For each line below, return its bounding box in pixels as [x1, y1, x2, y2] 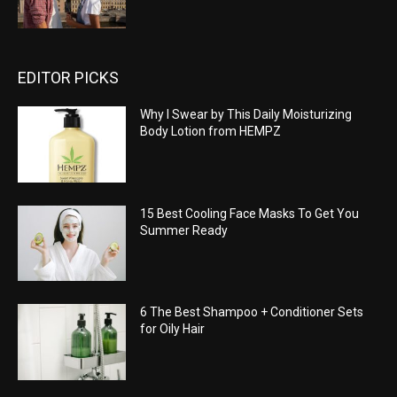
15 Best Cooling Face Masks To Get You [140, 206, 360, 221]
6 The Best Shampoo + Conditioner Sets [140, 305, 364, 320]
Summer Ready [140, 222, 229, 237]
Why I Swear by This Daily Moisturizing [140, 107, 353, 122]
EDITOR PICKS [18, 68, 119, 88]
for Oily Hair [140, 322, 206, 337]
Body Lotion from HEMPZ [140, 124, 282, 139]
